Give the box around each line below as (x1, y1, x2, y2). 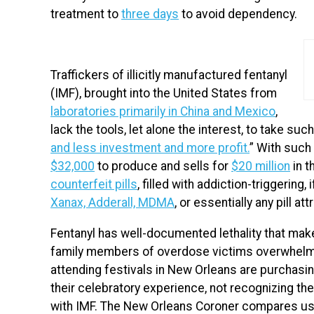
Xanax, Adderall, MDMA (50, 196, 175, 210)
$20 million (231, 159, 290, 174)
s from (240, 86, 277, 101)
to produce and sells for (95, 159, 231, 174)
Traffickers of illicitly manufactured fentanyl (50, 68, 287, 83)
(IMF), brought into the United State (50, 86, 240, 101)
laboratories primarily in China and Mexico (50, 104, 275, 119)
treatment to (50, 7, 121, 22)
